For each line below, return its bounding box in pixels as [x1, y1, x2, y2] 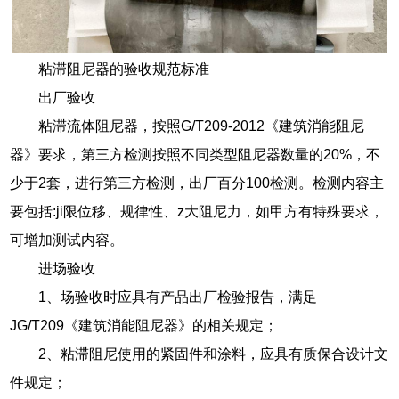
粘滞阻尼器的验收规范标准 [38, 61, 210, 77]
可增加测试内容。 [10, 232, 125, 248]
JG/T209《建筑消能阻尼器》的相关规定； [10, 317, 279, 333]
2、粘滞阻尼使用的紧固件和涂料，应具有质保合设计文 [38, 346, 389, 362]
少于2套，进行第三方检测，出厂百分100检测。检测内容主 [10, 175, 385, 191]
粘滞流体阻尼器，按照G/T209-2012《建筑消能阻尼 [38, 118, 365, 134]
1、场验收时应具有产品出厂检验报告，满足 [38, 289, 318, 305]
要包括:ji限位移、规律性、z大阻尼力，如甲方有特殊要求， [10, 203, 385, 219]
